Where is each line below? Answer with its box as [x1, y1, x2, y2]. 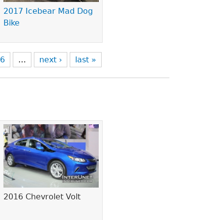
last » [75, 55, 97, 64]
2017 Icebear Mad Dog [3, 6, 93, 16]
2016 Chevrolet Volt [3, 192, 81, 202]
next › [39, 55, 62, 64]
